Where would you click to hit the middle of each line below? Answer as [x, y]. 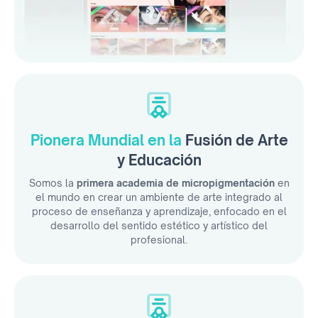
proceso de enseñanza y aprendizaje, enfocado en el [159, 212]
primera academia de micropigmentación [177, 183]
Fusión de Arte [236, 141]
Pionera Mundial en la [108, 141]
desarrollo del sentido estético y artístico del [159, 226]
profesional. [159, 240]
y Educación [159, 160]
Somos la [53, 183]
